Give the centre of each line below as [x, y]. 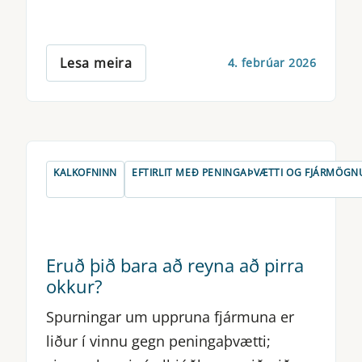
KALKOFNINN [85, 172]
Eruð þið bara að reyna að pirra [175, 265]
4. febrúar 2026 [271, 63]
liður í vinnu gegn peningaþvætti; [158, 341]
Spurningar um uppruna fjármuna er [170, 316]
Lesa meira [96, 63]
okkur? [74, 286]
